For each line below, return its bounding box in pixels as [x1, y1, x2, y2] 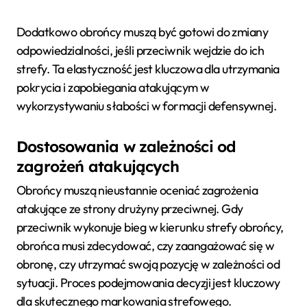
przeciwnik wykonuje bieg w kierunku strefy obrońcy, [16, 219, 284, 236]
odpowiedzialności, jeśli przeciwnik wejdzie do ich [16, 42, 265, 58]
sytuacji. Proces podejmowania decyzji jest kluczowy [16, 275, 280, 291]
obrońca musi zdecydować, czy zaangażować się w [16, 238, 275, 254]
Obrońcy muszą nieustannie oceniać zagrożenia [16, 182, 258, 199]
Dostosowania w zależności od [16, 136, 236, 156]
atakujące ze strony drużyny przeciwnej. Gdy [16, 201, 243, 217]
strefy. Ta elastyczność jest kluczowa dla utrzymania [16, 60, 280, 77]
